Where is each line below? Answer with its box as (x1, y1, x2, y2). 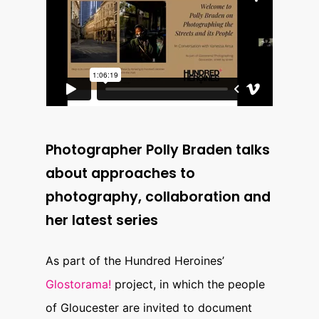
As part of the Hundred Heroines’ (46, 253, 225, 268)
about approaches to (46, 164, 196, 184)
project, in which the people (111, 277, 266, 292)
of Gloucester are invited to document (46, 300, 253, 315)
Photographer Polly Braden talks (46, 140, 271, 160)
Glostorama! (46, 277, 112, 292)
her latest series (46, 211, 159, 231)
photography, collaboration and (46, 187, 271, 207)
